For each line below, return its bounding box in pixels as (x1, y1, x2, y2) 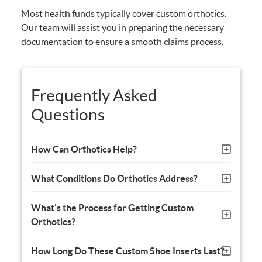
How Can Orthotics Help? (31, 144, 137, 155)
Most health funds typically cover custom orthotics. (21, 8, 227, 19)
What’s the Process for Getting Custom (31, 202, 194, 213)
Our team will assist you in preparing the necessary (21, 22, 225, 33)
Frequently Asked (31, 86, 158, 105)
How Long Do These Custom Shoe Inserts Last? (31, 246, 225, 257)
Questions (31, 105, 105, 125)
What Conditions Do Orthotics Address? (31, 173, 198, 184)
